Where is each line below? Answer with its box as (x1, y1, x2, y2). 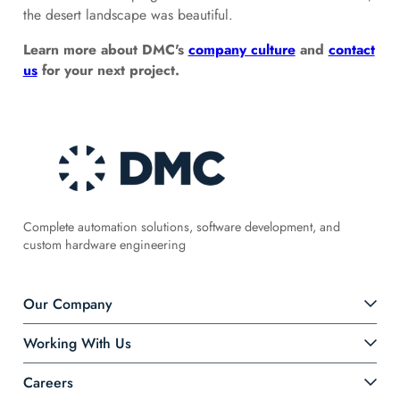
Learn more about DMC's (22, 39, 188, 60)
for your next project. (37, 60, 179, 80)
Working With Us (22, 332, 131, 354)
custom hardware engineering (22, 236, 186, 254)
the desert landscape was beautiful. (22, 4, 233, 26)
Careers (22, 371, 73, 393)
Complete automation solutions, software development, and (22, 218, 340, 237)
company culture (187, 39, 296, 60)
